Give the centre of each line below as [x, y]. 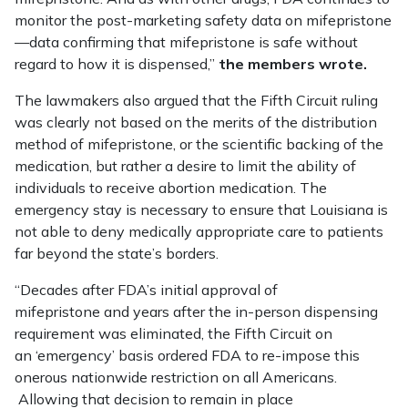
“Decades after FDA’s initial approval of [146, 290]
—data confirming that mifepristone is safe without [186, 42]
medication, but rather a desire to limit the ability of [185, 166]
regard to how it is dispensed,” [117, 64]
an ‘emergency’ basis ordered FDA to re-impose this [187, 355]
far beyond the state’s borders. [117, 253]
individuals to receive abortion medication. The [171, 188]
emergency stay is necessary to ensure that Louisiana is [201, 209]
